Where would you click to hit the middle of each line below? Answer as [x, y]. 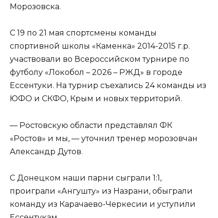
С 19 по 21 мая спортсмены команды [83, 33]
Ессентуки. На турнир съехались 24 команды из [108, 86]
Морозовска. [35, 7]
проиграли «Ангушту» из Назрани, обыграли [101, 191]
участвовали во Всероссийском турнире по [100, 59]
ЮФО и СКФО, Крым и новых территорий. [96, 99]
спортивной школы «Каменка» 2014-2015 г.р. [100, 46]
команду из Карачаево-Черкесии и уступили [103, 204]
